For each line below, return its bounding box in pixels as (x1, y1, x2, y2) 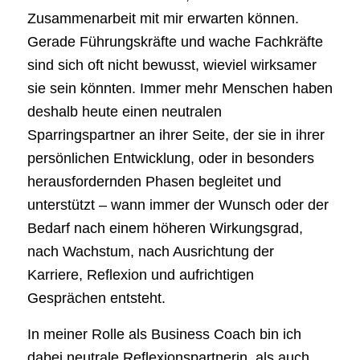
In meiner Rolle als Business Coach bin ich (27, 325, 301, 342)
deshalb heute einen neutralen (27, 104, 222, 121)
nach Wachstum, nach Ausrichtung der (27, 243, 274, 260)
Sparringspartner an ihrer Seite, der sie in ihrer (27, 127, 325, 144)
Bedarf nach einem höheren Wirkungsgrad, (27, 220, 303, 237)
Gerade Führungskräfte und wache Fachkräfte (27, 34, 323, 51)
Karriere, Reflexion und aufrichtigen (27, 267, 254, 284)
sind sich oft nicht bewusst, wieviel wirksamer (27, 57, 317, 74)
